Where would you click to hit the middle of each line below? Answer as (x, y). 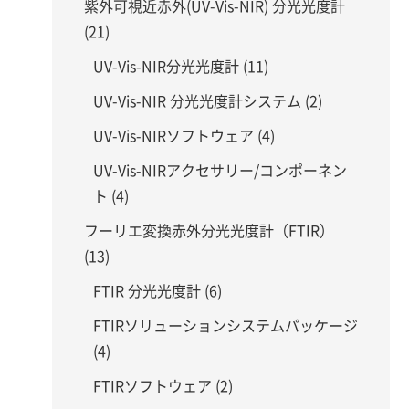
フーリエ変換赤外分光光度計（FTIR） (209, 231)
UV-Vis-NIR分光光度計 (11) (181, 67)
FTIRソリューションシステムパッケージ (225, 326)
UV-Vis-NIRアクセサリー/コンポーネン (220, 171)
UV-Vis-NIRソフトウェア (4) (184, 136)
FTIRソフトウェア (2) (163, 386)
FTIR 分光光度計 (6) (157, 291)
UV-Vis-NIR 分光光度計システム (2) (208, 101)
